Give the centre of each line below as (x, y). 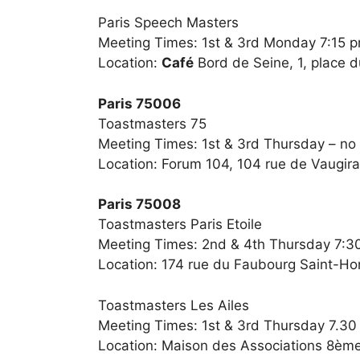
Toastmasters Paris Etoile (180, 225)
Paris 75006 (139, 103)
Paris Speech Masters (168, 23)
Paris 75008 (139, 205)
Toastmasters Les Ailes (174, 305)
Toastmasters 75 (152, 123)
